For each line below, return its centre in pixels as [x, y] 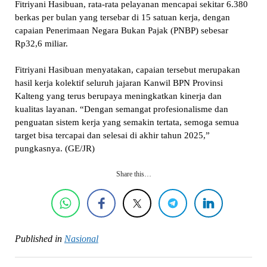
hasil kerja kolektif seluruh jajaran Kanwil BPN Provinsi [119, 83]
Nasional [81, 238]
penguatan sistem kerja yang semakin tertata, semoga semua [127, 122]
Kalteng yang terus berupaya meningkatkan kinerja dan [118, 96]
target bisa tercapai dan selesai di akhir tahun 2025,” [112, 136]
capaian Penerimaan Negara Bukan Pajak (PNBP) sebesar [121, 30]
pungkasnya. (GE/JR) [55, 149]
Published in [38, 238]
